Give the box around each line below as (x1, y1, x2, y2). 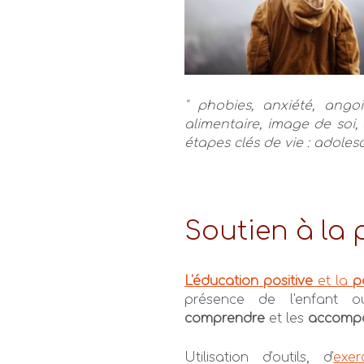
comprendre (184, 310, 265, 326)
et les (265, 310, 308, 326)
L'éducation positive (184, 273, 314, 288)
